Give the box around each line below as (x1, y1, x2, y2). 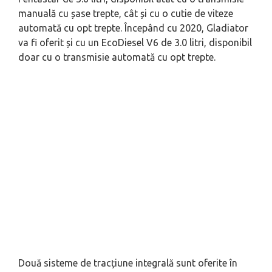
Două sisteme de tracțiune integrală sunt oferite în (18, 257, 237, 268)
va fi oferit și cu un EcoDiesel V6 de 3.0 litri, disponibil (18, 36, 252, 48)
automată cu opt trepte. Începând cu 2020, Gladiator (18, 22, 248, 33)
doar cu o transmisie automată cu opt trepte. (18, 51, 216, 63)
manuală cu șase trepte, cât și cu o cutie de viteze (18, 7, 233, 19)
